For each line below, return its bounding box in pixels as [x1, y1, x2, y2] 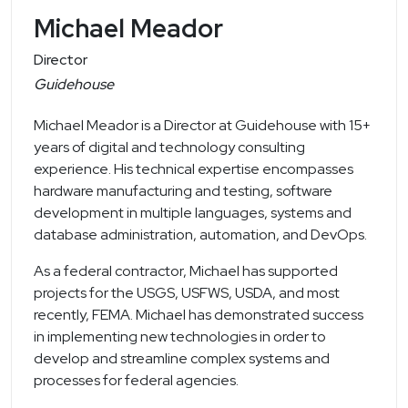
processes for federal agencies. [34, 371, 239, 391]
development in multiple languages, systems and [34, 203, 352, 223]
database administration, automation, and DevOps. [34, 225, 367, 245]
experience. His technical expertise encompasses [34, 159, 353, 179]
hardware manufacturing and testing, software [34, 181, 332, 201]
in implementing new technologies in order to [34, 327, 326, 347]
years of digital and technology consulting [34, 138, 305, 158]
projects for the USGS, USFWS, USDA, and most [34, 283, 340, 303]
